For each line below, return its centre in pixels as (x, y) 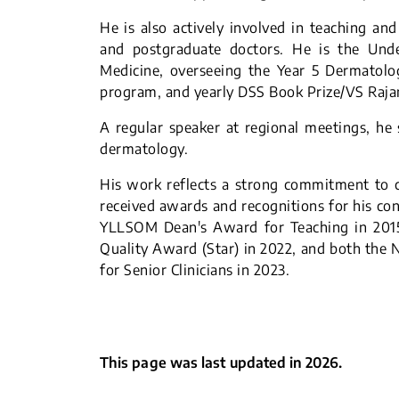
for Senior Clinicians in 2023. (195, 270)
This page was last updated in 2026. (221, 362)
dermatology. (144, 149)
